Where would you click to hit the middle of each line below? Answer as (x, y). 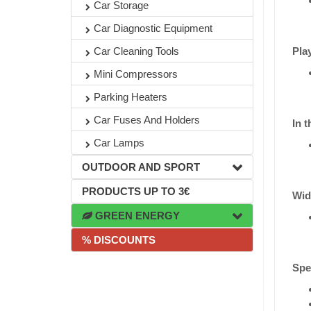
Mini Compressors (136, 74)
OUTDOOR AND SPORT (141, 167)
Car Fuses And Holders (147, 120)
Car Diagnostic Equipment (153, 28)
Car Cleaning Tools (136, 51)
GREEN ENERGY (136, 216)
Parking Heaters (131, 97)
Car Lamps (119, 143)
